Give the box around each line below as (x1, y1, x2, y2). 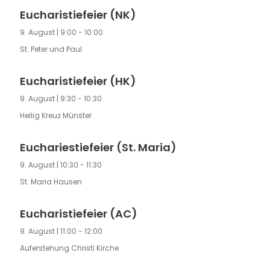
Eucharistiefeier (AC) (19, 206, 137, 222)
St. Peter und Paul (19, 44, 82, 55)
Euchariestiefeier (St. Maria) (19, 140, 177, 155)
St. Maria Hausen (19, 177, 82, 187)
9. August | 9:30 (19, 93, 76, 104)
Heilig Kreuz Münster (19, 110, 92, 121)
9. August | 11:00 (19, 226, 77, 237)
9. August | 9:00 (19, 27, 77, 38)
